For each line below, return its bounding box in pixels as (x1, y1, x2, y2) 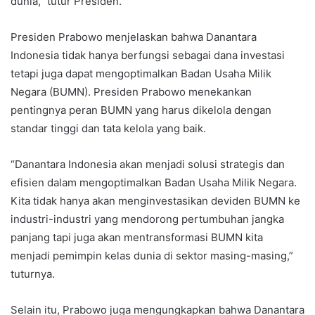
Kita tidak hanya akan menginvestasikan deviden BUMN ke (11, 193, 300, 207)
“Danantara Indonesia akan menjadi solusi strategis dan (11, 157, 285, 171)
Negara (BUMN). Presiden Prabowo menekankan (11, 84, 252, 98)
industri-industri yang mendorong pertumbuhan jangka (11, 212, 284, 226)
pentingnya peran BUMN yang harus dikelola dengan (11, 103, 271, 117)
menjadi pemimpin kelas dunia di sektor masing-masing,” (11, 248, 293, 262)
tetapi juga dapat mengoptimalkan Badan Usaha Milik (11, 66, 271, 80)
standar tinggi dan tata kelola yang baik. (11, 121, 206, 135)
